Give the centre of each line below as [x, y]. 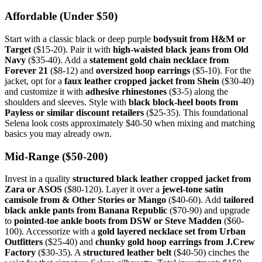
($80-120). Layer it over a [112, 189]
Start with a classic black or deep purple [79, 39]
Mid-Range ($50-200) [56, 156]
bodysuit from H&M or [199, 39]
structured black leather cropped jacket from [162, 179]
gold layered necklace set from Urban [172, 232]
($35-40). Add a [58, 60]
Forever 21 [26, 71]
